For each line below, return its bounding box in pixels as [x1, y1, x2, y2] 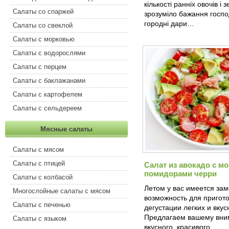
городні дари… [144, 19, 194, 28]
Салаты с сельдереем [13, 104, 82, 112]
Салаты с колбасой [13, 173, 73, 181]
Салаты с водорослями [13, 49, 85, 57]
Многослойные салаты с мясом [13, 187, 110, 195]
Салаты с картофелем [13, 90, 82, 98]
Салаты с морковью [13, 35, 75, 43]
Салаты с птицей [13, 159, 65, 167]
